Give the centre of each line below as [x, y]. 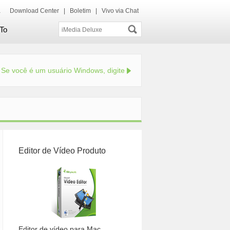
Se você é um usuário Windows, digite [63, 70]
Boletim [80, 11]
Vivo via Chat [120, 11]
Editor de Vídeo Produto [62, 151]
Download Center [34, 11]
